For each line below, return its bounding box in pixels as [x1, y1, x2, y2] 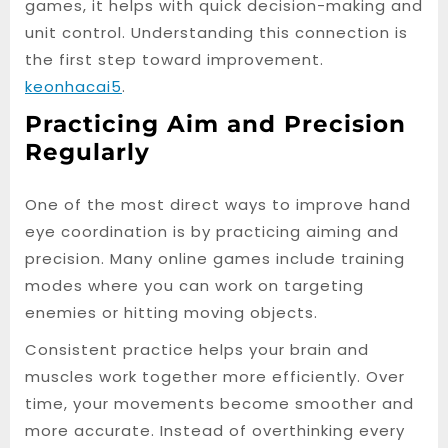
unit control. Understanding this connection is [25, 22, 408, 43]
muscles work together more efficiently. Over [25, 366, 405, 387]
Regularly [25, 137, 150, 166]
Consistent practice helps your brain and [25, 339, 369, 360]
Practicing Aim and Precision [25, 109, 406, 138]
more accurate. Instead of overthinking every [25, 420, 405, 441]
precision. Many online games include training [25, 248, 405, 269]
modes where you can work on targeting [25, 275, 364, 296]
